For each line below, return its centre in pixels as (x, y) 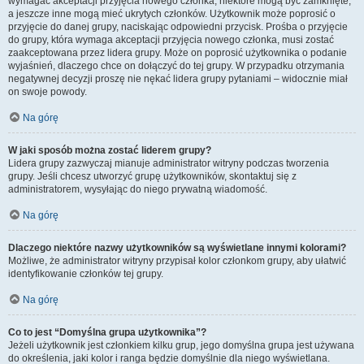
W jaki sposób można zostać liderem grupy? (110, 150)
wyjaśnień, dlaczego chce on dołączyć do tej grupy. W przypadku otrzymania (176, 66)
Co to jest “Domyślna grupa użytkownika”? (107, 332)
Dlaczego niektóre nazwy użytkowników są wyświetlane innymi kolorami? (177, 248)
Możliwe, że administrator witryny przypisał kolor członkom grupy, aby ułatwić (177, 261)
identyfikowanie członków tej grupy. (86, 274)
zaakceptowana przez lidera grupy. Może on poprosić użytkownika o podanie (178, 53)
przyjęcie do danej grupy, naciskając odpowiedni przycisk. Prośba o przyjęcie (178, 27)
